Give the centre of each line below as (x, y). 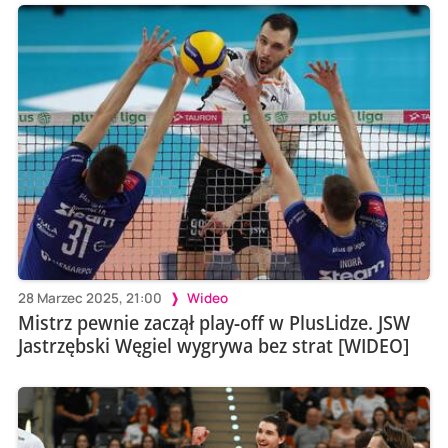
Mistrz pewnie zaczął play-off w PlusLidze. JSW (213, 323)
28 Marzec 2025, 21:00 (89, 298)
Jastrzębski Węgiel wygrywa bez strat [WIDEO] (213, 346)
